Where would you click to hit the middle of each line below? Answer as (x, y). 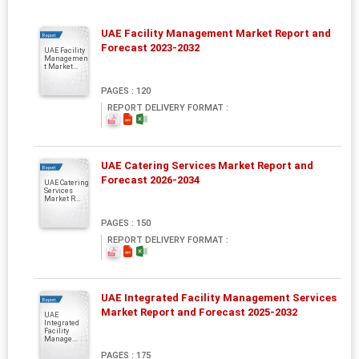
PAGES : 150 (126, 223)
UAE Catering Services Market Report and (207, 165)
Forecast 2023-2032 (150, 47)
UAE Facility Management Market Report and (216, 33)
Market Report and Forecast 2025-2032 (199, 312)
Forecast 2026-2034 (150, 179)
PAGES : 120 (126, 91)
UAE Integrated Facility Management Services (219, 297)
